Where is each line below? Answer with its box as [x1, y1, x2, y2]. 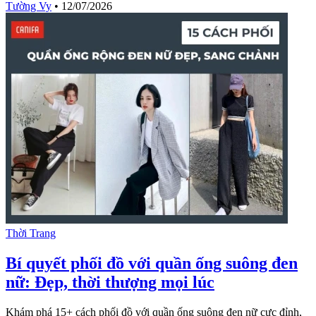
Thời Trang [6, 227, 56, 240]
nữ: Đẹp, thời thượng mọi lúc [6, 273, 214, 292]
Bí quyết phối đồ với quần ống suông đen [6, 254, 298, 273]
